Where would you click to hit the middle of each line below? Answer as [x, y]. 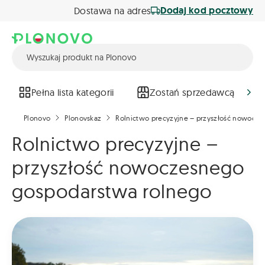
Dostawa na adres [113, 11]
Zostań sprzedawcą [192, 92]
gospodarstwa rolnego [112, 191]
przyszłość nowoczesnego [128, 168]
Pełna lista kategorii [73, 92]
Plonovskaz [83, 118]
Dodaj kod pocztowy [207, 10]
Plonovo [37, 118]
